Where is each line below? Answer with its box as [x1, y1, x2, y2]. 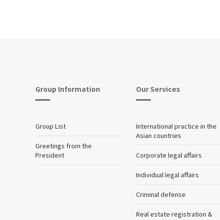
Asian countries [136, 130, 182, 140]
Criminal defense [136, 189, 186, 199]
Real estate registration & [136, 209, 213, 219]
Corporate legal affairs [136, 150, 202, 160]
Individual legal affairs [136, 169, 199, 179]
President [35, 150, 64, 160]
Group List [35, 121, 66, 131]
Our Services [136, 83, 181, 94]
